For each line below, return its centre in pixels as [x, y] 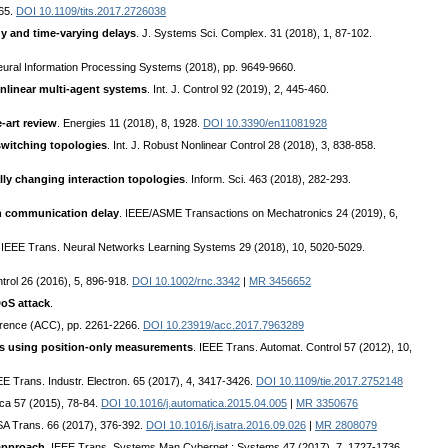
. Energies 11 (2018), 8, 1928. [130, 123]
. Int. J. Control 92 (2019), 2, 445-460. [238, 89]
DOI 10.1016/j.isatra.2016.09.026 [226, 425]
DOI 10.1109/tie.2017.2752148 [329, 381]
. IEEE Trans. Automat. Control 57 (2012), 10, [302, 347]
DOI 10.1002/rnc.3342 [186, 281]
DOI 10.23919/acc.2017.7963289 [223, 325]
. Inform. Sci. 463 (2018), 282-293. [268, 179]
